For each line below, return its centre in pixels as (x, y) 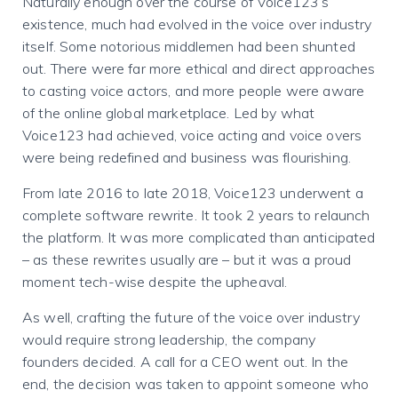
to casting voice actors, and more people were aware (194, 91)
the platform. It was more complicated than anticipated (199, 237)
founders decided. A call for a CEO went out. (167, 362)
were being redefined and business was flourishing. (187, 157)
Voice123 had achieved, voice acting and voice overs (192, 135)
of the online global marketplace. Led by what (169, 113)
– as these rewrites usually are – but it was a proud (187, 259)
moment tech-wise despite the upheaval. (157, 282)
